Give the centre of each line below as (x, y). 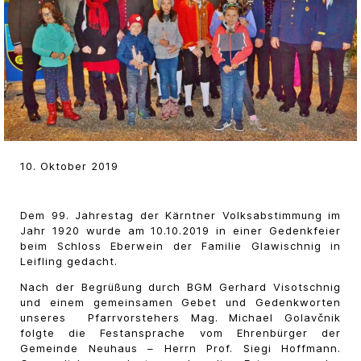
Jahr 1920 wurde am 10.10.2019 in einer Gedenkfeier (180, 231)
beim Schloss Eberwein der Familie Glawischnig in (180, 246)
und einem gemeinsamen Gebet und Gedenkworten (180, 303)
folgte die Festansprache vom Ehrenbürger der (180, 333)
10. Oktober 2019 (69, 166)
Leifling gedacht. (69, 261)
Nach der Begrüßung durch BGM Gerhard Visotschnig (180, 287)
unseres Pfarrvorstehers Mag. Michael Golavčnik (180, 318)
